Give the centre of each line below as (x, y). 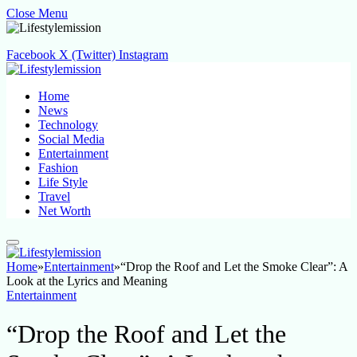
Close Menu (37, 13)
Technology (68, 125)
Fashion (58, 168)
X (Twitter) (87, 55)
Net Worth (65, 211)
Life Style (63, 182)
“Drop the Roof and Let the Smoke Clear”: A (234, 267)
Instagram (143, 55)
